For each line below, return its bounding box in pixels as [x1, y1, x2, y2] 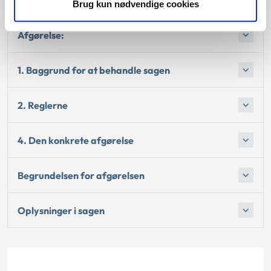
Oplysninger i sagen [18, 204, 105, 217]
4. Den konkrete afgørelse [18, 134, 134, 146]
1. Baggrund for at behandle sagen [18, 64, 170, 76]
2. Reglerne [18, 99, 68, 111]
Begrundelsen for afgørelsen [18, 169, 145, 181]
